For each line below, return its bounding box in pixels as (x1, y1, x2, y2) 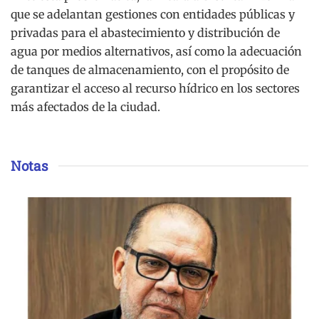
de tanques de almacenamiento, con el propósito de (11, 62, 289, 77)
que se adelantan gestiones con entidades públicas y (11, 6, 295, 21)
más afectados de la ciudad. (11, 99, 160, 114)
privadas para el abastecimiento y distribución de (11, 25, 280, 40)
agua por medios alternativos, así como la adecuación (11, 43, 302, 58)
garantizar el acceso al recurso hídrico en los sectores (11, 80, 300, 95)
